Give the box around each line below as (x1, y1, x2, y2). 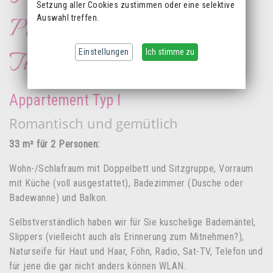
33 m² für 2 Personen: (9, 138, 100, 150)
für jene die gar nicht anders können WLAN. (9, 260, 186, 272)
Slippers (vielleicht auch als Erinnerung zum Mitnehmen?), (9, 230, 244, 243)
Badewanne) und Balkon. (9, 191, 108, 204)
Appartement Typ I (9, 91, 121, 109)
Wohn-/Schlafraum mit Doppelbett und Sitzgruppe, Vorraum (9, 162, 253, 174)
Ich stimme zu (145, 46, 194, 57)
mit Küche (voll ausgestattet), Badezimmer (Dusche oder (9, 177, 243, 189)
